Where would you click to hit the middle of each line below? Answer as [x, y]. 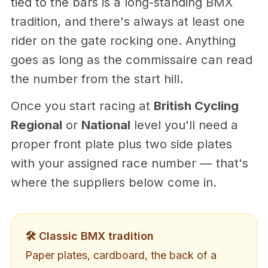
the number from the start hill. [97, 78]
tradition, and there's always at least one [128, 21]
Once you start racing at [82, 106]
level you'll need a [184, 125]
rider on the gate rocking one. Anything [123, 40]
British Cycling [196, 106]
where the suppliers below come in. [114, 182]
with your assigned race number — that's [130, 163]
